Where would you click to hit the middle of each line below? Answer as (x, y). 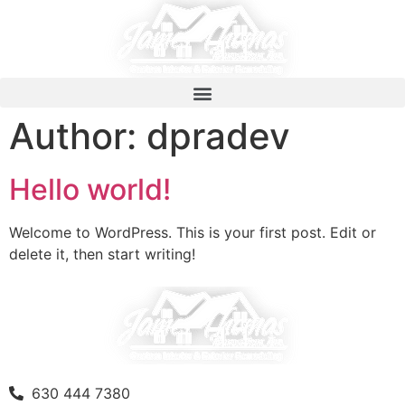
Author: (78, 136)
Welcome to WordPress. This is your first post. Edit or (193, 232)
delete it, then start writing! (102, 254)
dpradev (218, 136)
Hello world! (90, 189)
